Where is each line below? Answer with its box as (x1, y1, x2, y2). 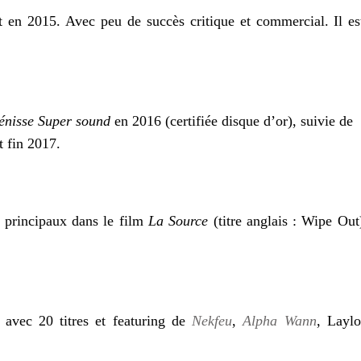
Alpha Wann (243, 313, 317, 329)
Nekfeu (192, 313, 233, 329)
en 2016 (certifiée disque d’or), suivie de (110, 113, 353, 129)
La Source (148, 213, 209, 229)
